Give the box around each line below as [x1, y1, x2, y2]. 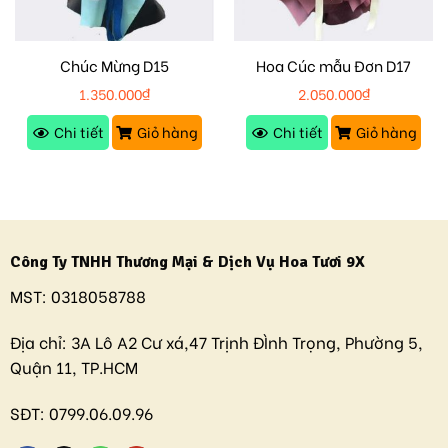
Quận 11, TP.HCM [9, 355, 138, 379]
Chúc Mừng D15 [60, 54, 169, 77]
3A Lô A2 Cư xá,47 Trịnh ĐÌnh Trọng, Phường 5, [66, 330, 423, 354]
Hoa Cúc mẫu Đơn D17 [256, 54, 411, 77]
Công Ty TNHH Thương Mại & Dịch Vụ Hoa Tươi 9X [9, 252, 365, 273]
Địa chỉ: [9, 330, 67, 354]
